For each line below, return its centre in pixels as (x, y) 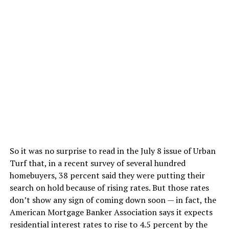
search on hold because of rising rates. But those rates (109, 188)
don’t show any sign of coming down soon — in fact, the (113, 200)
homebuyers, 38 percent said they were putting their (107, 176)
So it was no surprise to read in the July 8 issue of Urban (112, 151)
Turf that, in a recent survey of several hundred (97, 163)
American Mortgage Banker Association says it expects (111, 212)
